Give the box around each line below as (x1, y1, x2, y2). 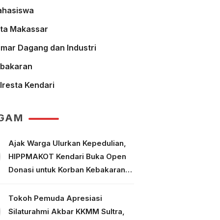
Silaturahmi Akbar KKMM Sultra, (8, 207, 125, 216)
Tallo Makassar (8, 178, 65, 188)
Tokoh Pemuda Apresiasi (8, 193, 102, 203)
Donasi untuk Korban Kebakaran (8, 165, 125, 174)
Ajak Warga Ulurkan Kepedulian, (8, 138, 126, 148)
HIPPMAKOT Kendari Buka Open (8, 152, 126, 161)
